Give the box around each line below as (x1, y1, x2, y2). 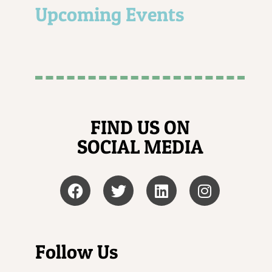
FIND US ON (90, 115, 190, 139)
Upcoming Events (35, 2, 185, 26)
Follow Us (35, 240, 118, 263)
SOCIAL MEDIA (76, 135, 203, 158)
